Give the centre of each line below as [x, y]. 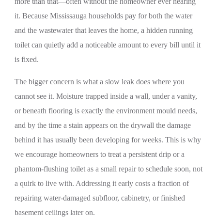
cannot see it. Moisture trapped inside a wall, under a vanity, [106, 96]
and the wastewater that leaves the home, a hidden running [104, 30]
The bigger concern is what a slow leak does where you [100, 82]
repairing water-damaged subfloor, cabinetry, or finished [100, 198]
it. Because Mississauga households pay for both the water [103, 16]
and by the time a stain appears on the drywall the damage [103, 125]
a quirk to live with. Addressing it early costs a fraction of [102, 183]
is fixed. [27, 59]
